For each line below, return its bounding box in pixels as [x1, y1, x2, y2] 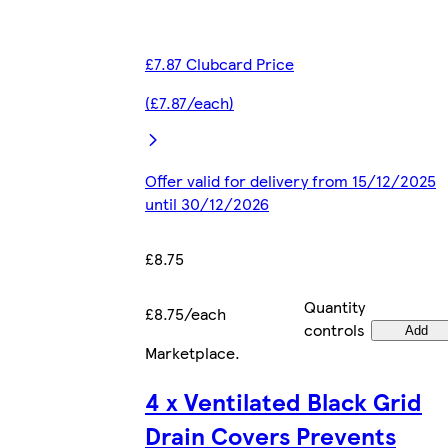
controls [304, 318, 365, 342]
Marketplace [145, 341, 235, 365]
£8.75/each [145, 302, 226, 326]
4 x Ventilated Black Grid [145, 384, 422, 419]
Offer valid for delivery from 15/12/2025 [145, 169, 436, 193]
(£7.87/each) [145, 91, 234, 115]
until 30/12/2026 [145, 192, 269, 216]
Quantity [304, 295, 365, 319]
